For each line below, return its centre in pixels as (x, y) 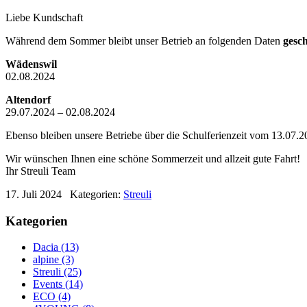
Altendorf (28, 99)
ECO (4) (52, 297)
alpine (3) (53, 260)
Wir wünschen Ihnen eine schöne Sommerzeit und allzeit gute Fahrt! (153, 158)
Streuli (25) (57, 272)
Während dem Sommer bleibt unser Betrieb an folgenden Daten (144, 40)
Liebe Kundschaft (44, 17)
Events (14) (58, 284)
